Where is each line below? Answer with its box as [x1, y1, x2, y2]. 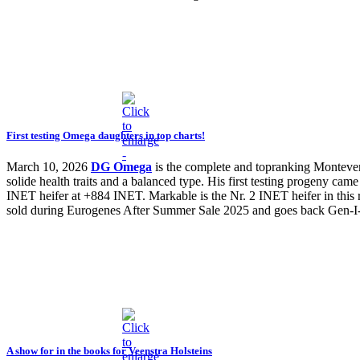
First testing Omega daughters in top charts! [6, 129, 205, 141]
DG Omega [91, 159, 152, 174]
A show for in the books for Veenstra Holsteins [6, 344, 212, 357]
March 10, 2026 [6, 159, 88, 174]
